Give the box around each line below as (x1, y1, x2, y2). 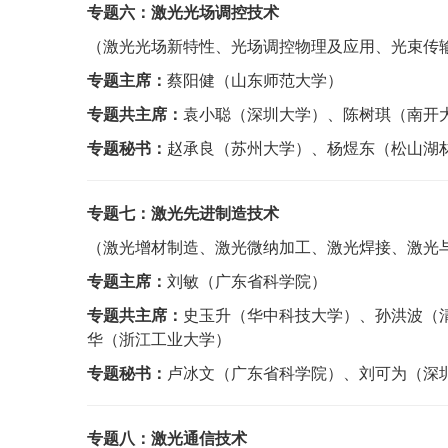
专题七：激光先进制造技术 (87, 201, 279, 224)
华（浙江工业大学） (87, 327, 231, 350)
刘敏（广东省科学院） (167, 269, 327, 292)
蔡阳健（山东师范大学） (167, 68, 343, 91)
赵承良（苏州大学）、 (167, 136, 327, 159)
